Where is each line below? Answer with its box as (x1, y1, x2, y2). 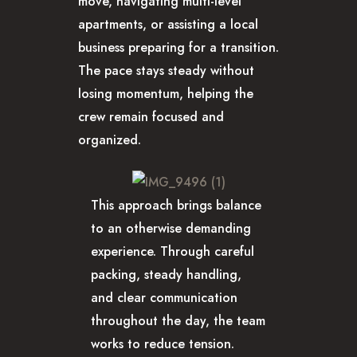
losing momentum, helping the (78, 84, 253, 104)
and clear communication (91, 288, 237, 308)
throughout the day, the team (91, 312, 265, 331)
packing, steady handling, (91, 265, 241, 284)
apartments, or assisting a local (78, 15, 258, 34)
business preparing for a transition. (78, 38, 279, 57)
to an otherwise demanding (91, 219, 251, 238)
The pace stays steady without (78, 61, 254, 80)
